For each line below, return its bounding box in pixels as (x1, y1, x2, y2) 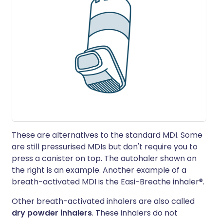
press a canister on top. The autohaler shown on (12, 153, 197, 164)
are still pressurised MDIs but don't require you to (12, 141, 198, 152)
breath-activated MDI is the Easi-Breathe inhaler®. (12, 176, 204, 187)
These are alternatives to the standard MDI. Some (12, 129, 202, 141)
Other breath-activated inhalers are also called (12, 196, 195, 207)
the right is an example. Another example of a (12, 164, 186, 176)
